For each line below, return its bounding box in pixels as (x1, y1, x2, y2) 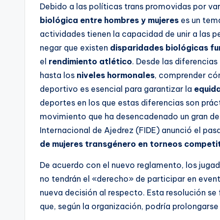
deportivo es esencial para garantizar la (40, 84, 194, 94)
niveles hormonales (77, 70, 155, 81)
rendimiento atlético (49, 56, 132, 67)
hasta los (40, 70, 77, 81)
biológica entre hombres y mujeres (40, 15, 179, 26)
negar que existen (40, 43, 110, 53)
